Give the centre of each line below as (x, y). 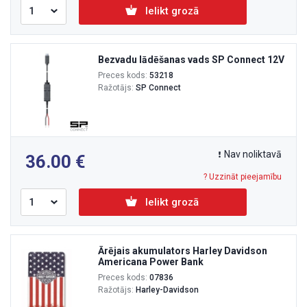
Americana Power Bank (151, 261)
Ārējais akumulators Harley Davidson (183, 250)
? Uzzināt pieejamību (243, 176)
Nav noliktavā (253, 154)
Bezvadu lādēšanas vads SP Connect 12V (191, 59)
